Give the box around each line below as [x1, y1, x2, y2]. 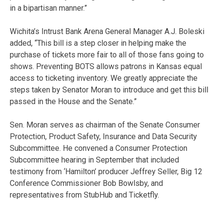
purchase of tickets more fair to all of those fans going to [10, 50, 204, 59]
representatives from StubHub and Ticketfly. [10, 190, 159, 200]
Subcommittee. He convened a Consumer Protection [10, 143, 187, 153]
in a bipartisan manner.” [10, 3, 87, 13]
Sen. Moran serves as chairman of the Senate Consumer [10, 120, 200, 129]
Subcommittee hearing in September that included [10, 155, 179, 164]
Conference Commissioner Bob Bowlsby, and [10, 178, 163, 188]
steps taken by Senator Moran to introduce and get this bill [10, 85, 208, 94]
